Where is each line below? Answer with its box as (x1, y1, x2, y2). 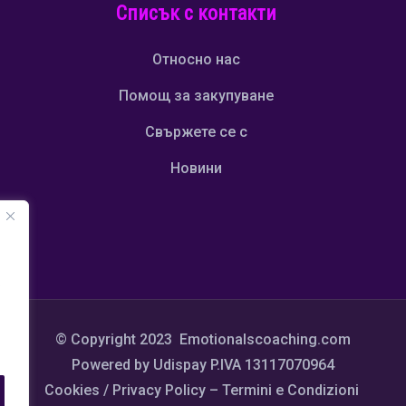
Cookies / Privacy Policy (43, 381, 206, 399)
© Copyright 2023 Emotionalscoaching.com (55, 330, 351, 348)
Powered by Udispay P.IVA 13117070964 (72, 355, 334, 373)
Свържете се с (144, 122, 247, 140)
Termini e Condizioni (221, 381, 362, 399)
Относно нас (151, 50, 240, 68)
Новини (169, 159, 222, 177)
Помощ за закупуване (118, 86, 274, 104)
